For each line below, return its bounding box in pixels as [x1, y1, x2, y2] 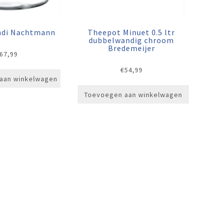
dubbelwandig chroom [89, 35, 174, 45]
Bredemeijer [108, 43, 155, 53]
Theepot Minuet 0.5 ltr [88, 27, 175, 37]
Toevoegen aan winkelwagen [84, 90, 182, 99]
